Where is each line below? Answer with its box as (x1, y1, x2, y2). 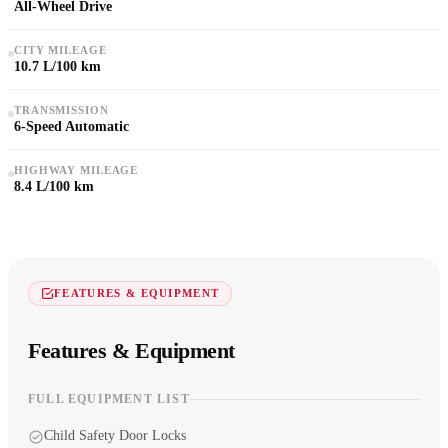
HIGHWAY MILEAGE (14, 163, 139, 176)
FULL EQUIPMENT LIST (28, 392, 190, 407)
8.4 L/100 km (14, 178, 94, 194)
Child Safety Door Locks (44, 428, 186, 444)
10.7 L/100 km (14, 58, 101, 74)
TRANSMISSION (14, 103, 109, 116)
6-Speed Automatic (14, 118, 129, 134)
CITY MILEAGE (14, 43, 107, 56)
